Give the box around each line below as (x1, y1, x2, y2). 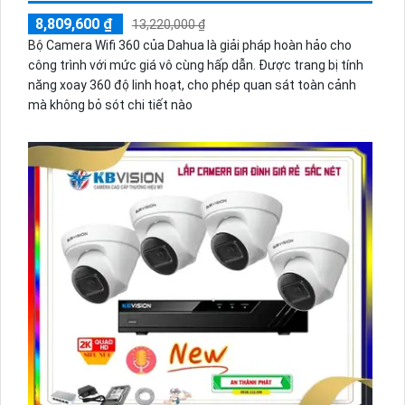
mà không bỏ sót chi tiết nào (27, 97, 193, 112)
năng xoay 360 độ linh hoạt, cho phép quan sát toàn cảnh (27, 77, 356, 92)
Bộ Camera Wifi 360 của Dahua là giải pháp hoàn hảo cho (27, 37, 352, 52)
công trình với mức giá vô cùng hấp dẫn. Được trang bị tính (27, 57, 259, 72)
